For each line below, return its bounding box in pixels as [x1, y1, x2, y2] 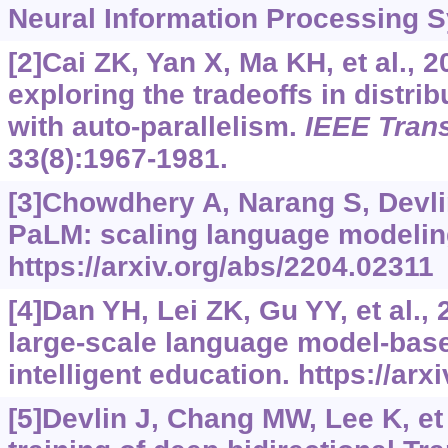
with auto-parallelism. [7, 110, 305, 142]
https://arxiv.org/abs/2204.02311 [7, 250, 434, 282]
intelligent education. [7, 358, 298, 390]
